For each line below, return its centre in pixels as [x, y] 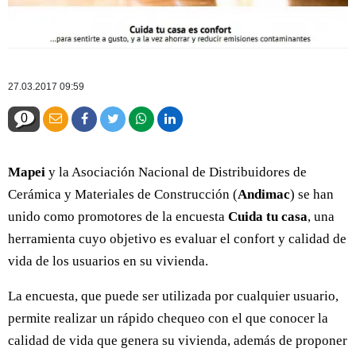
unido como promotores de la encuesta [118, 216]
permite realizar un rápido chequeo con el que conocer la [168, 318]
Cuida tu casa [268, 216]
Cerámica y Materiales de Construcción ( [123, 194]
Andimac [264, 194]
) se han [312, 194]
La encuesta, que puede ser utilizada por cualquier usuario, [173, 296]
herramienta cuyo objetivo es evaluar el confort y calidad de [177, 238]
